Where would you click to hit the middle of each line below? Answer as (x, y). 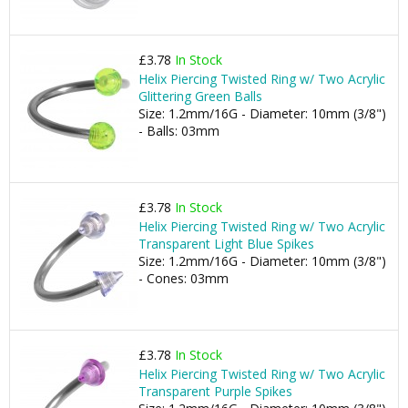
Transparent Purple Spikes (215, 391)
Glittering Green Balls (200, 96)
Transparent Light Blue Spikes (226, 244)
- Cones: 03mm (184, 278)
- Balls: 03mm (179, 131)
